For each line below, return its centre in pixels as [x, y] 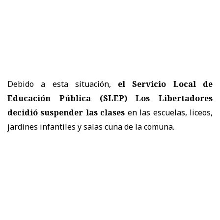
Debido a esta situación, [63, 84]
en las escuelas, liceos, [169, 112]
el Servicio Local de [165, 84]
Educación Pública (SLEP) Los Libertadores [110, 98]
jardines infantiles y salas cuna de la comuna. [91, 126]
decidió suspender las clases [66, 112]
